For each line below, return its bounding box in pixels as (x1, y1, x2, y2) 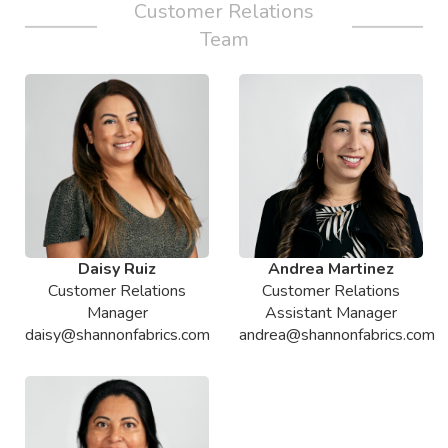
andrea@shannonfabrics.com (239, 324, 435, 346)
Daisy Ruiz (78, 258, 156, 280)
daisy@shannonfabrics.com (25, 324, 210, 346)
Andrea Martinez (268, 258, 394, 280)
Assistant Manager (265, 302, 397, 324)
